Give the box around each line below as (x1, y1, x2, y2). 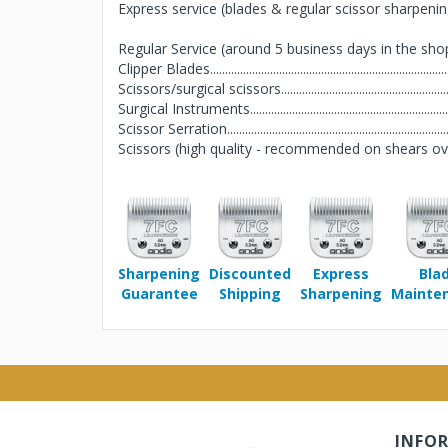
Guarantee (120, 284, 198, 303)
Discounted (209, 264, 291, 283)
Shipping (219, 284, 281, 303)
